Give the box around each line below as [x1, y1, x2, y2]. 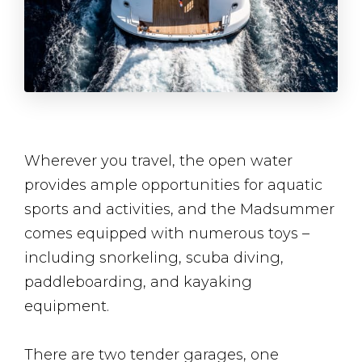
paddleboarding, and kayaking [24, 273, 252, 292]
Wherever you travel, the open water [24, 152, 293, 170]
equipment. [24, 297, 109, 316]
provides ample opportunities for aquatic [24, 176, 322, 195]
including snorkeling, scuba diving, [24, 249, 284, 267]
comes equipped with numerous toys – [24, 225, 309, 243]
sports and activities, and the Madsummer [24, 200, 335, 219]
